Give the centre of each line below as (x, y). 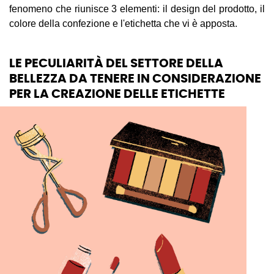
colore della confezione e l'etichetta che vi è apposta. (124, 24)
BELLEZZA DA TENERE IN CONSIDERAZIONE (135, 79)
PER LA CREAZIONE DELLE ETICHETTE (118, 94)
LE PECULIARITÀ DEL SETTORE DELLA (116, 64)
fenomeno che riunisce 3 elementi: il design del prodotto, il (137, 9)
